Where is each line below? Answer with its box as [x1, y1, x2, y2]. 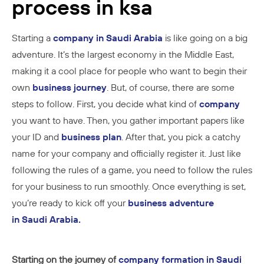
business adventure [126, 197, 214, 209]
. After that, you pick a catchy [121, 131, 240, 143]
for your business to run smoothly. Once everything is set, [12, 180, 246, 193]
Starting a [12, 32, 51, 44]
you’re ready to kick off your [12, 197, 126, 209]
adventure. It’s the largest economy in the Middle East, [12, 48, 234, 61]
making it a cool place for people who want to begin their [12, 65, 247, 77]
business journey [30, 81, 107, 94]
